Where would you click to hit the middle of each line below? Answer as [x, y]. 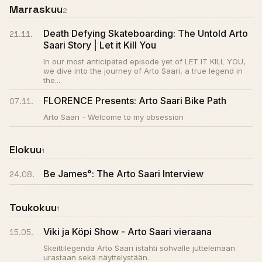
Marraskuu [36, 9]
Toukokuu [33, 207]
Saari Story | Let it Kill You [100, 45]
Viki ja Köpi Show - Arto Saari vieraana [127, 232]
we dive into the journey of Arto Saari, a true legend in [143, 71]
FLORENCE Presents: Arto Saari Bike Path [135, 101]
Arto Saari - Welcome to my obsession [113, 117]
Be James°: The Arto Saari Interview [123, 174]
